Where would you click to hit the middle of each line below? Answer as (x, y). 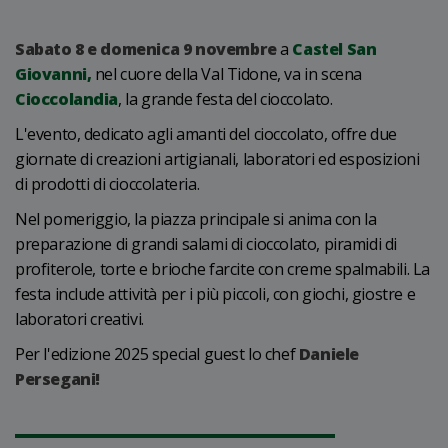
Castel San (334, 49)
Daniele (328, 354)
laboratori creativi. (79, 319)
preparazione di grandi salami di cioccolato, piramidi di (206, 244)
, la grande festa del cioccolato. (225, 99)
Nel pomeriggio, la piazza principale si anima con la (196, 219)
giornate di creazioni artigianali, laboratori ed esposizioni (217, 159)
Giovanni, (53, 74)
